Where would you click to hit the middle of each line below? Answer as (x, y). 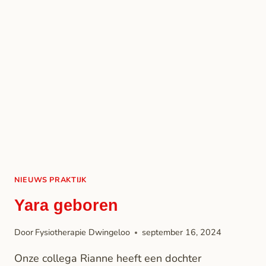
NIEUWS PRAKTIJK (50, 180)
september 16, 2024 (182, 232)
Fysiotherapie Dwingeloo (83, 232)
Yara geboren (66, 205)
